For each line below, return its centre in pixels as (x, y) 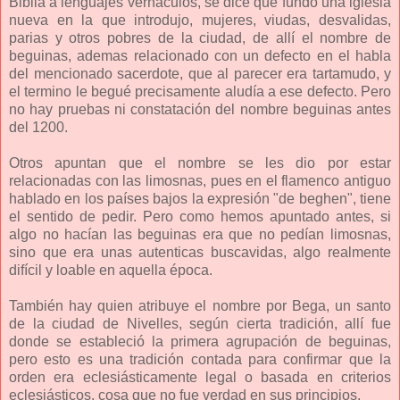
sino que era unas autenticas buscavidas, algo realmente (200, 252)
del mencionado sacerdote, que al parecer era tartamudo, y (200, 73)
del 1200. (38, 127)
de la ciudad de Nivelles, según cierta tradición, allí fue (200, 323)
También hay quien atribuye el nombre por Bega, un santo (200, 305)
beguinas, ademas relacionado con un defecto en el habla (200, 55)
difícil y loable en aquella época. (111, 270)
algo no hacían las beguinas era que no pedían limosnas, (200, 234)
